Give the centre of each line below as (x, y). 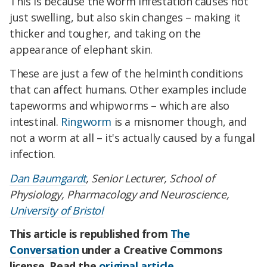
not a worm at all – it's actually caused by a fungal (132, 137)
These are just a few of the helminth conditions (126, 73)
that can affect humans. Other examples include (128, 89)
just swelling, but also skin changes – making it (125, 17)
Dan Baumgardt (48, 178)
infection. (32, 153)
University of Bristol (57, 210)
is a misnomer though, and (179, 121)
